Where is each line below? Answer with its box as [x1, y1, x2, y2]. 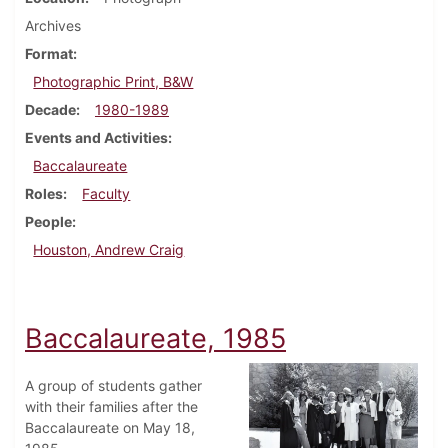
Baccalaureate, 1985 [25, 322, 286, 356]
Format [25, 45, 73, 63]
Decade [25, 101, 76, 119]
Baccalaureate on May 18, [25, 419, 195, 437]
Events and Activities [25, 129, 168, 147]
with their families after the [25, 398, 198, 416]
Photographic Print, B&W [33, 73, 194, 91]
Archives [25, 17, 81, 35]
